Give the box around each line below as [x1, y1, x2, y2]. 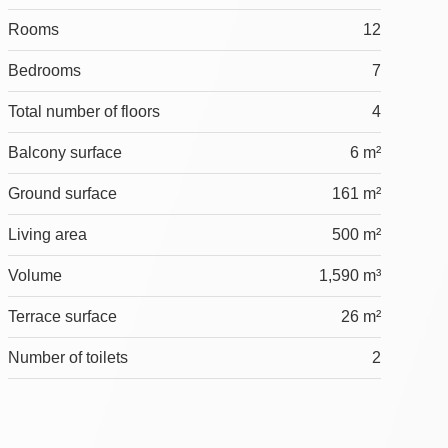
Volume [7, 267, 62, 285]
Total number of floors [7, 103, 160, 121]
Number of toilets [7, 349, 128, 367]
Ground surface [7, 185, 117, 203]
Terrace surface [7, 308, 117, 326]
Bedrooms [7, 62, 81, 80]
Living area [7, 226, 87, 244]
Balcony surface [7, 144, 122, 162]
